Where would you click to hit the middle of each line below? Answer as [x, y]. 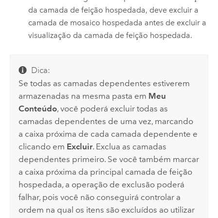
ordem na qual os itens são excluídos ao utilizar [107, 209]
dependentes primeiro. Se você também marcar [109, 159]
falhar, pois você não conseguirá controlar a [100, 197]
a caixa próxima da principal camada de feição [106, 172]
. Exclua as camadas [130, 146]
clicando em [43, 146]
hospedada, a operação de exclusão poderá [102, 184]
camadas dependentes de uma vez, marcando [106, 121]
